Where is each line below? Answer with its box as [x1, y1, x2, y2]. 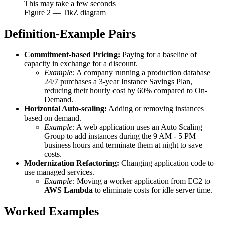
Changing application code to [119, 159, 214, 168]
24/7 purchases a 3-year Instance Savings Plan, [44, 77, 192, 86]
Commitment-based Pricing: [24, 50, 120, 59]
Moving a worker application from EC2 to [75, 177, 210, 186]
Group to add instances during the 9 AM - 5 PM [44, 132, 196, 141]
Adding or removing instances [107, 104, 204, 114]
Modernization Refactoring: [24, 159, 119, 168]
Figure [24, 8, 47, 17]
